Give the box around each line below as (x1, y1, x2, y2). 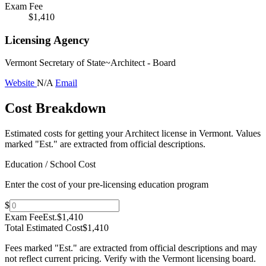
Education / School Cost (5, 159, 96, 170)
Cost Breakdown (5, 100, 106, 116)
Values (236, 128, 261, 139)
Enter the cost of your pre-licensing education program (5, 179, 208, 190)
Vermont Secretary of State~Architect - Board (5, 58, 176, 68)
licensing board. (194, 254, 256, 264)
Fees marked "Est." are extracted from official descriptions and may (5, 243, 257, 254)
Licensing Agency (5, 33, 90, 46)
